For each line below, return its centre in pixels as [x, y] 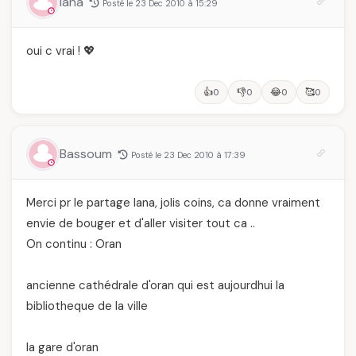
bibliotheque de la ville [87, 306]
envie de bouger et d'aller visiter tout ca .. [141, 223]
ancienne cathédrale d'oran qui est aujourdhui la [155, 285]
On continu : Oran [74, 244]
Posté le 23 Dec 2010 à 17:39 [188, 155]
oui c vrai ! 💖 [61, 50]
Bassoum [87, 153]
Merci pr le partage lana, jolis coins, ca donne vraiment [173, 202]
